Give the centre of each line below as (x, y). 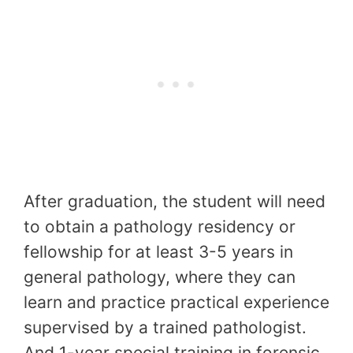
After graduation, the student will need (175, 202)
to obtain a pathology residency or (160, 227)
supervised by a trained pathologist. (165, 328)
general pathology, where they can (160, 277)
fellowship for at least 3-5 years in (158, 252)
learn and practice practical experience (176, 303)
